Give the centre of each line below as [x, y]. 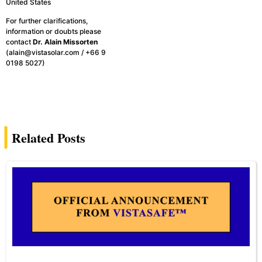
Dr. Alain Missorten [65, 42]
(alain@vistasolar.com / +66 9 [56, 53]
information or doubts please [54, 32]
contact [19, 42]
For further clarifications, [47, 21]
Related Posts [49, 137]
